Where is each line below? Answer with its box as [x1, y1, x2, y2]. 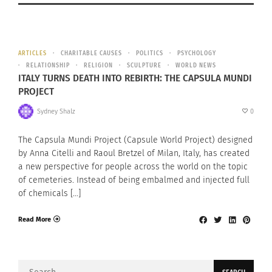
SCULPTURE [127, 62, 161, 70]
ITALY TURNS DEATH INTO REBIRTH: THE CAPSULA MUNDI [18, 72, 252, 85]
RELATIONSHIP [26, 62, 70, 70]
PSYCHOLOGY [177, 50, 216, 58]
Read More [18, 215, 51, 223]
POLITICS [136, 50, 163, 58]
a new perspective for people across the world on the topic [18, 161, 248, 172]
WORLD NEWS [175, 62, 216, 70]
